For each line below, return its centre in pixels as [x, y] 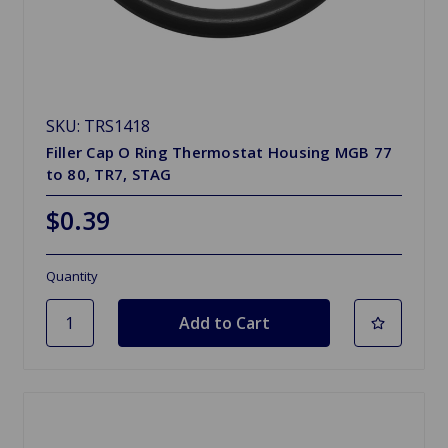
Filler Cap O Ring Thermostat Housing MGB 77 [219, 151]
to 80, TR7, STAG [108, 173]
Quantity [71, 275]
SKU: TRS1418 [97, 125]
